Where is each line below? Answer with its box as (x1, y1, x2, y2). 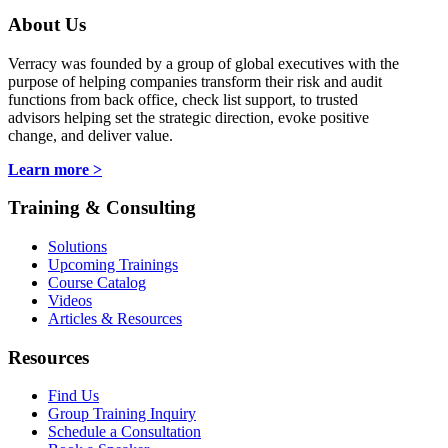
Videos (48, 291, 92, 309)
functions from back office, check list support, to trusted (8, 90, 358, 108)
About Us (8, 13, 86, 35)
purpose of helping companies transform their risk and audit (8, 72, 382, 90)
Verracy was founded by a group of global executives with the (8, 54, 399, 72)
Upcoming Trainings (48, 255, 178, 273)
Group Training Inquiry (48, 405, 196, 423)
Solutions (48, 237, 107, 255)
